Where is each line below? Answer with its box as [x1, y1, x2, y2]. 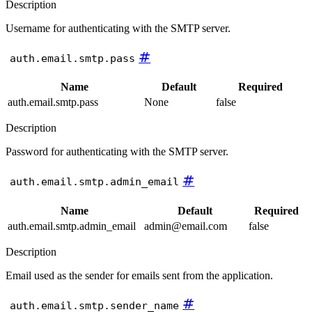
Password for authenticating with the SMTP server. [6, 146, 228, 158]
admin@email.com [144, 219, 227, 232]
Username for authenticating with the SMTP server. [6, 22, 231, 34]
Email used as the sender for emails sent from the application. [6, 269, 273, 281]
